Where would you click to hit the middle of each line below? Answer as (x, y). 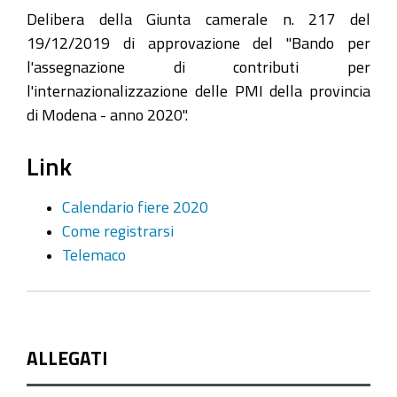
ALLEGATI (67, 358)
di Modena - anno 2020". (107, 114)
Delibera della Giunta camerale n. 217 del (198, 19)
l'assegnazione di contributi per (198, 66)
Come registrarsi (118, 230)
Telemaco (94, 254)
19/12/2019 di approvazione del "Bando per (198, 43)
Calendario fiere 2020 (135, 206)
